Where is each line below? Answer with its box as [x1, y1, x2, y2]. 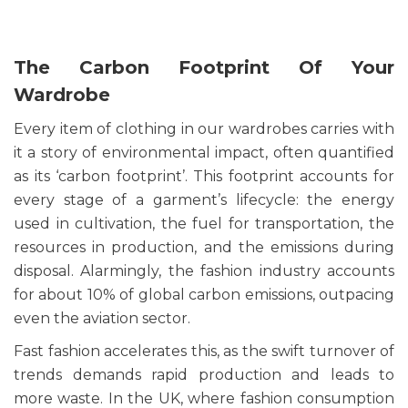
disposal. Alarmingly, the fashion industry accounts [14, 262, 394, 280]
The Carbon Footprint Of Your [14, 56, 394, 79]
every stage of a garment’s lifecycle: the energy [14, 191, 394, 209]
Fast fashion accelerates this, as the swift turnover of [14, 342, 394, 361]
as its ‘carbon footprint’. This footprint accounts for [14, 168, 394, 186]
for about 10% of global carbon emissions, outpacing [14, 286, 394, 304]
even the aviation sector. [14, 310, 194, 328]
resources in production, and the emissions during [14, 239, 394, 257]
